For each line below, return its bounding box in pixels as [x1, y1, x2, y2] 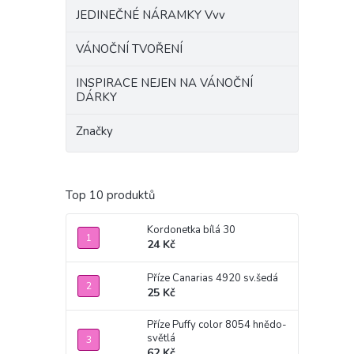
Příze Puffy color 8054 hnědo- [147, 318, 287, 332]
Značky [76, 123, 113, 139]
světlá [147, 331, 175, 345]
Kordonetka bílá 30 [147, 223, 235, 237]
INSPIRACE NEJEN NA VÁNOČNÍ [76, 75, 253, 91]
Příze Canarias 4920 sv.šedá [147, 271, 278, 285]
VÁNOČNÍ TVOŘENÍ [76, 41, 183, 57]
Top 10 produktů [66, 187, 155, 203]
